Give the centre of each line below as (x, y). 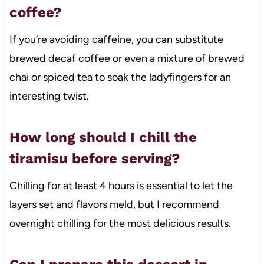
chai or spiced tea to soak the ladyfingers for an (120, 77)
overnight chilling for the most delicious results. (120, 224)
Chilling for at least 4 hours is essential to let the (121, 186)
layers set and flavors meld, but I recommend (114, 205)
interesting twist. (49, 96)
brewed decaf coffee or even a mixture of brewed (127, 59)
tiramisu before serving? (95, 159)
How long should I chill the (103, 138)
